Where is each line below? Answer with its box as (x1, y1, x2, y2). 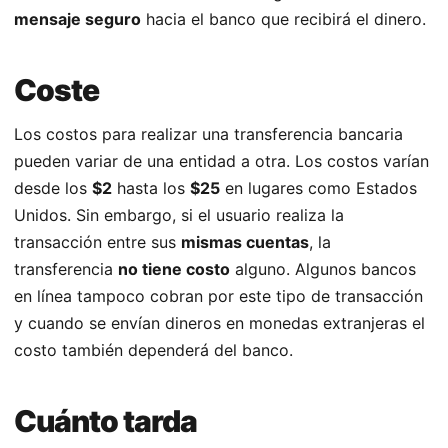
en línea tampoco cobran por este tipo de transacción (14, 286, 423, 307)
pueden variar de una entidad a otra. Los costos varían (14, 151, 429, 172)
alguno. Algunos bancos (230, 259, 416, 280)
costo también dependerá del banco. (14, 340, 293, 361)
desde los (14, 178, 92, 199)
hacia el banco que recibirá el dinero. (141, 9, 426, 30)
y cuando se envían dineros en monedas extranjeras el (14, 313, 425, 334)
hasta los (112, 178, 190, 199)
